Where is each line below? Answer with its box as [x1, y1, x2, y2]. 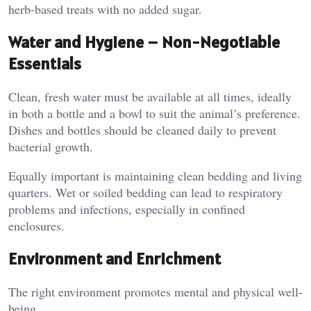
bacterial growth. [8, 137, 93, 155]
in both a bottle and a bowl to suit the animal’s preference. [8, 104, 301, 121]
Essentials [8, 53, 81, 75]
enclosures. [8, 217, 65, 234]
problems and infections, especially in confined [8, 200, 245, 217]
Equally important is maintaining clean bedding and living [8, 167, 302, 184]
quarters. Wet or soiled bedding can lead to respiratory [8, 183, 283, 201]
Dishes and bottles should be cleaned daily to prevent [8, 121, 276, 138]
